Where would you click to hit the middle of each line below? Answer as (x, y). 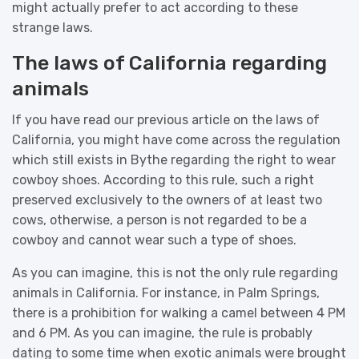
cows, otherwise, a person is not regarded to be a (159, 220)
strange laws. (52, 27)
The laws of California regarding (169, 63)
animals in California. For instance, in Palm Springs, (166, 292)
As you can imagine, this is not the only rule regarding (175, 272)
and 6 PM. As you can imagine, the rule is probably (162, 333)
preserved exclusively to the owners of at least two (167, 200)
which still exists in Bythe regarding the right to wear (174, 159)
